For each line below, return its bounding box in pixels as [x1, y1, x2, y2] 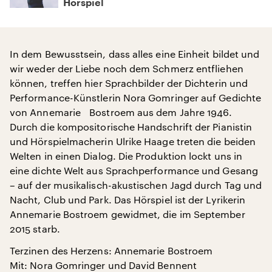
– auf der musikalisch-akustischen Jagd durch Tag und [10, 179, 262, 191]
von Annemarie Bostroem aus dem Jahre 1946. [10, 106, 233, 118]
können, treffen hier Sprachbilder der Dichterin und [10, 77, 248, 89]
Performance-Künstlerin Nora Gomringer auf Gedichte [10, 92, 261, 103]
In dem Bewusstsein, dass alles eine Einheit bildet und [10, 48, 260, 59]
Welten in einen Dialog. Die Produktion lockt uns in [10, 150, 243, 161]
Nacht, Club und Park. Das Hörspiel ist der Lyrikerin [10, 194, 246, 205]
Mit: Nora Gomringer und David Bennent [10, 259, 197, 271]
